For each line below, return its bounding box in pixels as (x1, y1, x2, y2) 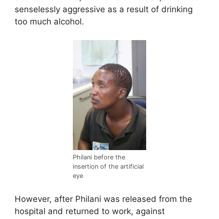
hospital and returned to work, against (15, 206, 165, 216)
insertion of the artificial (73, 163, 144, 171)
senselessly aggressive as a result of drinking (15, 4, 193, 14)
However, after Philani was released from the (15, 194, 192, 204)
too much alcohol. (15, 16, 84, 26)
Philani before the (73, 153, 125, 161)
